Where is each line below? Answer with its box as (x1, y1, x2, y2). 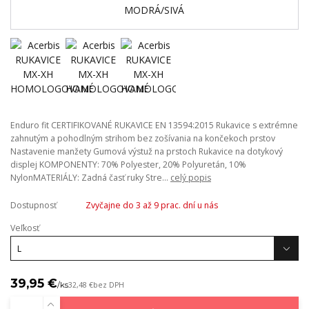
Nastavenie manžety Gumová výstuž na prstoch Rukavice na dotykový (10, 145, 283, 157)
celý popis (170, 171, 211, 183)
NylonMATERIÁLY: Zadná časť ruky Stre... (10, 171, 170, 183)
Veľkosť (10, 221, 39, 234)
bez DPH (93, 280, 124, 290)
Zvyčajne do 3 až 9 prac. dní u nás (85, 199, 218, 212)
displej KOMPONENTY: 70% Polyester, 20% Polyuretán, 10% (10, 158, 246, 170)
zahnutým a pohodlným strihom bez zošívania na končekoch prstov (10, 132, 275, 144)
